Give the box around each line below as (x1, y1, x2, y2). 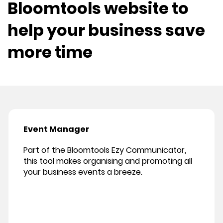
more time (7, 41, 93, 64)
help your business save (7, 19, 205, 42)
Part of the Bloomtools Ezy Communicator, (23, 144, 186, 156)
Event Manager (23, 123, 90, 135)
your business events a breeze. (23, 166, 142, 178)
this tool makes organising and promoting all (23, 155, 192, 167)
